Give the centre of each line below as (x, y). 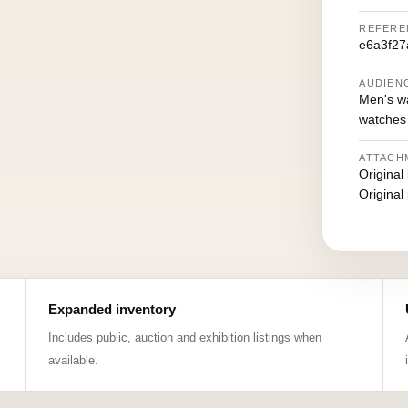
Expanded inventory (112, 309)
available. (73, 360)
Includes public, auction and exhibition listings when (184, 337)
